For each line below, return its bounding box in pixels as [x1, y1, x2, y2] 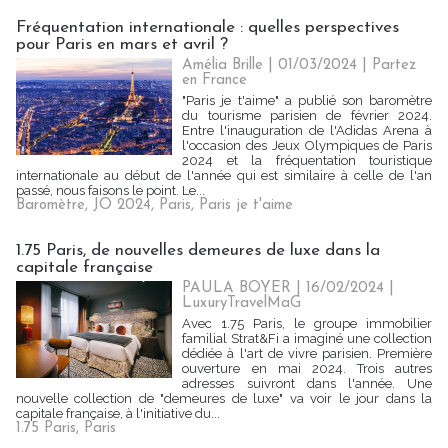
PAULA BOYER [182, 281, 292, 296]
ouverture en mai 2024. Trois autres [182, 361, 432, 376]
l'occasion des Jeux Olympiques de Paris [182, 138, 432, 153]
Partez [372, 58, 417, 73]
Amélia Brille [182, 58, 264, 73]
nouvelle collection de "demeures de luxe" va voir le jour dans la [16, 391, 432, 406]
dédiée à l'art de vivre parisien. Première [182, 346, 432, 361]
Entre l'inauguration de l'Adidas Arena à [182, 123, 432, 138]
